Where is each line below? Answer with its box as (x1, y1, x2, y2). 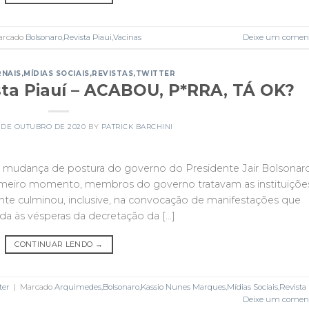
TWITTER (135, 68, 176, 78)
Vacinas (113, 32, 141, 43)
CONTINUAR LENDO (14, 240, 95, 250)
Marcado (20, 282, 54, 292)
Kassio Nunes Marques (141, 282, 226, 292)
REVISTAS (92, 68, 134, 78)
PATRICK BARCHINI (101, 121, 173, 131)
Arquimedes (54, 282, 101, 292)
